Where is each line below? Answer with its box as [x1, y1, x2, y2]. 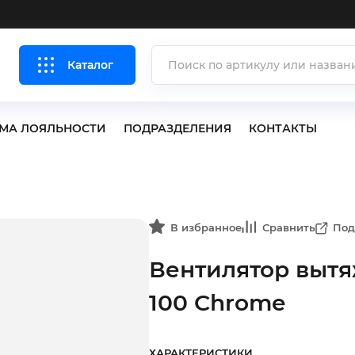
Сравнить [262, 221, 315, 234]
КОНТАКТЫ [249, 121, 317, 136]
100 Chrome [149, 289, 285, 316]
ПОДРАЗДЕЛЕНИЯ [124, 121, 231, 136]
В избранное [170, 221, 242, 234]
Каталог [67, 58, 113, 72]
